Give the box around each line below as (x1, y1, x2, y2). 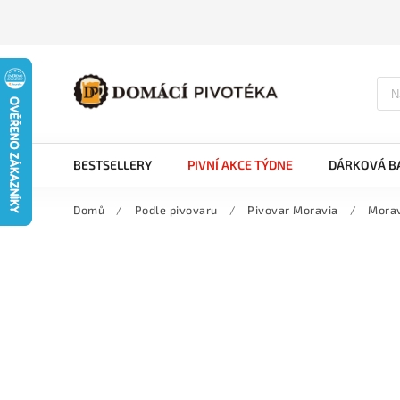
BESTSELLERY (73, 157, 152, 172)
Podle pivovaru (134, 203, 218, 217)
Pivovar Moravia (247, 203, 338, 217)
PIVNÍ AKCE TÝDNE (187, 157, 293, 172)
